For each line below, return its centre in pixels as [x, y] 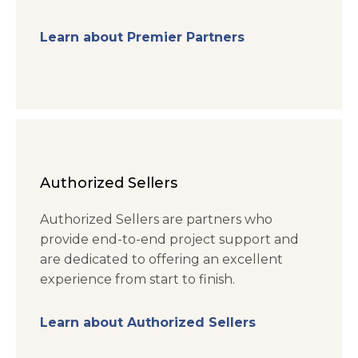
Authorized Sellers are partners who [156, 220]
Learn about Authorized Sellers [148, 323]
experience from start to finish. [137, 280]
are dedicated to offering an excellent [161, 260]
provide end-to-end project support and [169, 240]
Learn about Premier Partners [142, 38]
